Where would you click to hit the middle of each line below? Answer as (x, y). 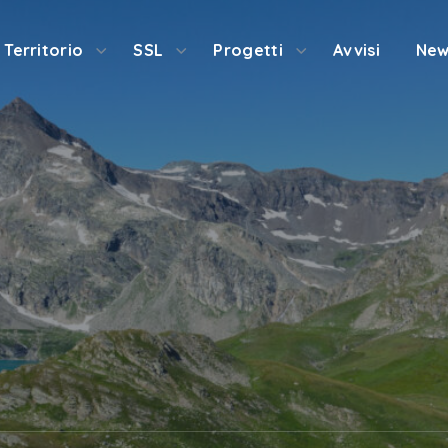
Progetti (248, 49)
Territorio (44, 49)
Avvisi (356, 49)
